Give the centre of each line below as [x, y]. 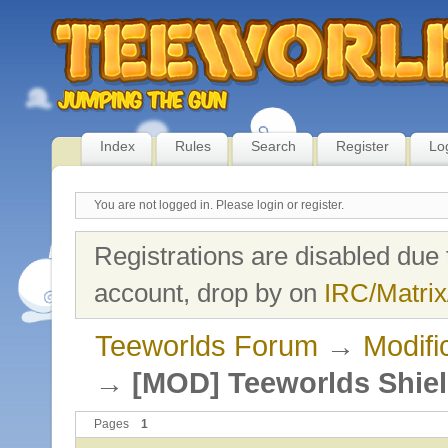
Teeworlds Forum [206, 345]
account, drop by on [209, 292]
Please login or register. [280, 205]
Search [273, 146]
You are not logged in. [153, 205]
